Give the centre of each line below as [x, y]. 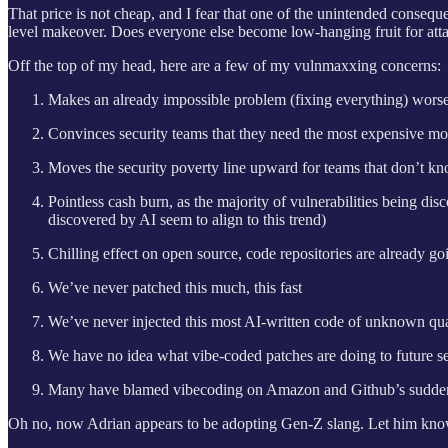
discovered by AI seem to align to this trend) [187, 219]
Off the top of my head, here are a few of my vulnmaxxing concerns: [224, 65]
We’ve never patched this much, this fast [175, 287]
